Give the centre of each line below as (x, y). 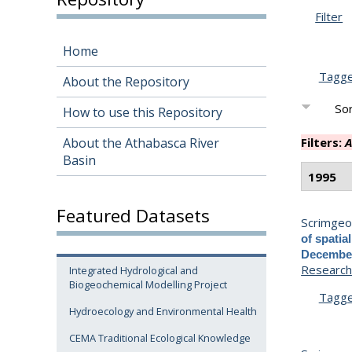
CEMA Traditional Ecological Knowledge (160, 338)
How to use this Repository (143, 113)
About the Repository (126, 82)
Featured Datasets (133, 215)
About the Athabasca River (141, 143)
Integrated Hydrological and (134, 271)
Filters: (323, 143)
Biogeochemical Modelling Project (148, 285)
